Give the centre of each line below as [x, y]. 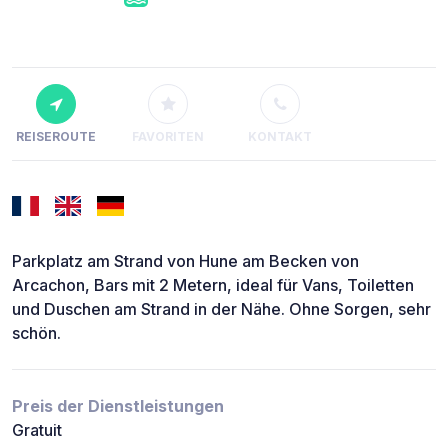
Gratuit [37, 429]
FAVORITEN [168, 136]
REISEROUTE [56, 136]
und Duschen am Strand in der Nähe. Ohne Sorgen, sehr [221, 308]
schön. [36, 332]
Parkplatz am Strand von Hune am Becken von [185, 260]
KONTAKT [280, 136]
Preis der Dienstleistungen [118, 405]
